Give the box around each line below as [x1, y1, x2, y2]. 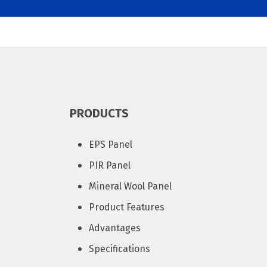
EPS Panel [89, 139, 132, 150]
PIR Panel [89, 160, 131, 171]
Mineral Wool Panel [89, 181, 172, 192]
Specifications [89, 243, 150, 254]
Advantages [89, 222, 141, 234]
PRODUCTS [70, 106, 129, 120]
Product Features [89, 201, 164, 213]
